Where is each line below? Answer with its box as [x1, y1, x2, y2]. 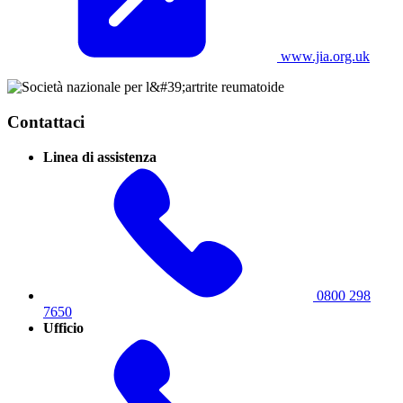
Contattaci [7, 112, 85, 131]
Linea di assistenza [43, 148, 157, 165]
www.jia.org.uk [277, 49, 370, 65]
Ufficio [43, 319, 84, 336]
